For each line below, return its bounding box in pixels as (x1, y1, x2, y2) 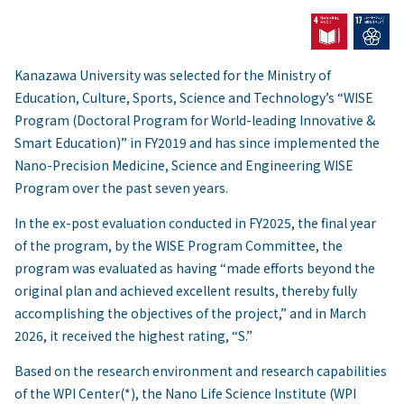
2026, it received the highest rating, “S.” (14, 326, 252, 344)
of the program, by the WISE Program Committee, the (14, 236, 343, 254)
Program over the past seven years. (14, 179, 228, 197)
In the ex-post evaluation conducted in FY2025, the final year (14, 214, 376, 232)
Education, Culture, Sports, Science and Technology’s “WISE (14, 88, 373, 106)
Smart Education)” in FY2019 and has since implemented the (14, 133, 380, 151)
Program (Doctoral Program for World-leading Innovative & (14, 111, 375, 129)
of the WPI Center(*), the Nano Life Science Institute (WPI (14, 384, 356, 402)
